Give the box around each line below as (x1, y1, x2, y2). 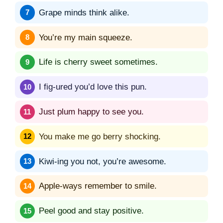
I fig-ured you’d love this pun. (39, 82, 147, 92)
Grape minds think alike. (39, 7, 129, 17)
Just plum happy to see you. (39, 107, 144, 117)
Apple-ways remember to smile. (39, 181, 157, 191)
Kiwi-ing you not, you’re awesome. (39, 156, 166, 166)
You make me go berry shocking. (39, 131, 161, 141)
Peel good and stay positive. (39, 206, 144, 216)
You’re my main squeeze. (39, 32, 132, 42)
